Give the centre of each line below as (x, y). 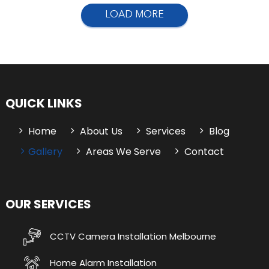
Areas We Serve (123, 152)
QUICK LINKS (44, 104)
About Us (101, 131)
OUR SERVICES (48, 204)
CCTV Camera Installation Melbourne (131, 236)
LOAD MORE (134, 15)
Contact (204, 152)
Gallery (45, 152)
